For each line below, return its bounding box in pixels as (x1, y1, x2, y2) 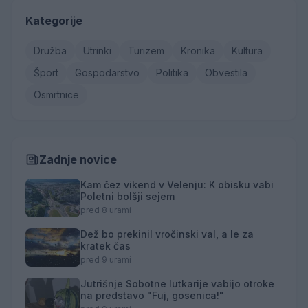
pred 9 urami (80, 254, 131, 265)
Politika (156, 67, 188, 78)
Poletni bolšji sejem (80, 190, 175, 202)
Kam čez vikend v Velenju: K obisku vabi (80, 179, 274, 190)
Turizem (128, 45, 164, 56)
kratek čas (80, 240, 131, 252)
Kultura (232, 45, 263, 56)
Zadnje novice (39, 153, 117, 166)
